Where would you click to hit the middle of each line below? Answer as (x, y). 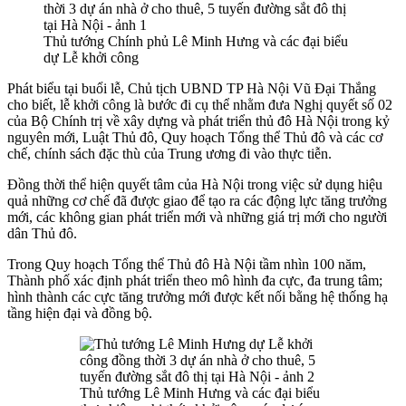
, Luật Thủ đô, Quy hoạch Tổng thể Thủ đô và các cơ (229, 137)
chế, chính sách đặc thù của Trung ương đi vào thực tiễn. (169, 153)
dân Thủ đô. (42, 233)
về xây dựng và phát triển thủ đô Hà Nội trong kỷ (248, 121)
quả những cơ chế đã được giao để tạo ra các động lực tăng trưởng (197, 200)
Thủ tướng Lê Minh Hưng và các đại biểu (200, 392)
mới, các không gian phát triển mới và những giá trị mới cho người (197, 217)
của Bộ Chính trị (57, 121)
